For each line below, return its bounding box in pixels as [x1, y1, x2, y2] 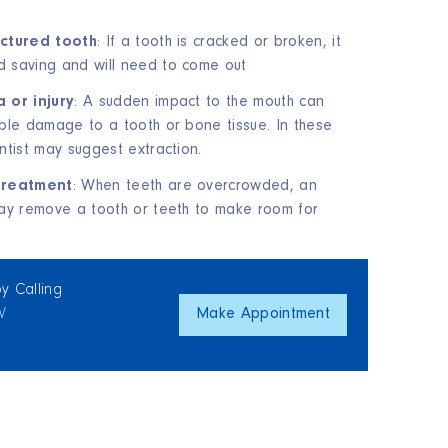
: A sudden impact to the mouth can [74, 95, 325, 111]
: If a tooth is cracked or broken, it [97, 35, 341, 51]
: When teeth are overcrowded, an [72, 179, 317, 195]
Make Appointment [196, 307, 331, 323]
